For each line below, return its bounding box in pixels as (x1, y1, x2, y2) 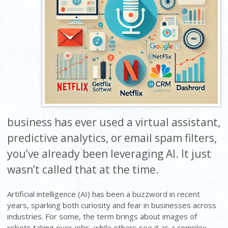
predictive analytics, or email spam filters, (7, 130, 217, 145)
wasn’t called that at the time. (7, 162, 159, 177)
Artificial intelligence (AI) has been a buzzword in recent (7, 188, 201, 199)
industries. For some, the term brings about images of (7, 211, 197, 221)
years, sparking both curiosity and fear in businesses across (7, 199, 217, 210)
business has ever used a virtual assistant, (7, 115, 221, 129)
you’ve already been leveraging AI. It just (7, 146, 212, 161)
